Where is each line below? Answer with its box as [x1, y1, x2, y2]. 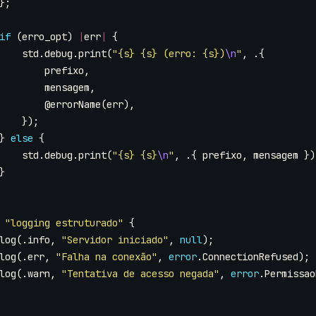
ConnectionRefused [202, 250, 298, 263]
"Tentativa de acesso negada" [61, 267, 219, 280]
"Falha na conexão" [56, 250, 157, 263]
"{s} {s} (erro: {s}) [112, 47, 225, 60]
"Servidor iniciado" [61, 233, 169, 246]
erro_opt [22, 30, 67, 43]
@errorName [44, 98, 101, 111]
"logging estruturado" [5, 217, 123, 229]
